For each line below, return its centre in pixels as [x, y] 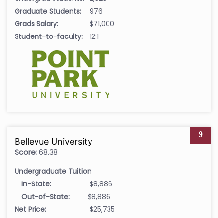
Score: [26, 152]
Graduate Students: [48, 11]
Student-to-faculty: [49, 37]
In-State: [36, 184]
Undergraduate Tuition [53, 172]
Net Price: [30, 209]
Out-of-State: [45, 197]
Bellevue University [54, 142]
